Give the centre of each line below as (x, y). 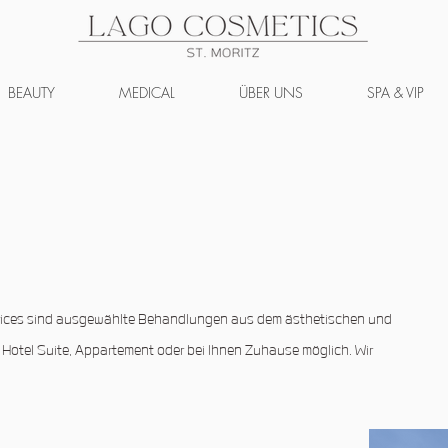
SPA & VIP (395, 92)
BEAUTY (31, 92)
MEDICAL (147, 92)
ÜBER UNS (271, 92)
